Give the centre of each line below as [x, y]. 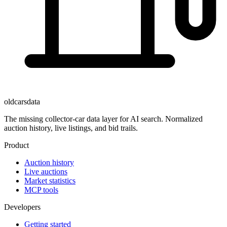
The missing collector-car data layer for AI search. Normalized [103, 119]
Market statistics [50, 181]
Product [16, 145]
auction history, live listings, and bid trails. [71, 128]
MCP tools [41, 190]
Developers [22, 207]
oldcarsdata [22, 102]
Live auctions [46, 172]
